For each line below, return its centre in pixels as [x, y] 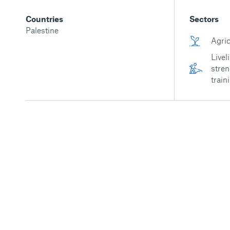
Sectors [204, 19]
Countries [44, 19]
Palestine [42, 30]
